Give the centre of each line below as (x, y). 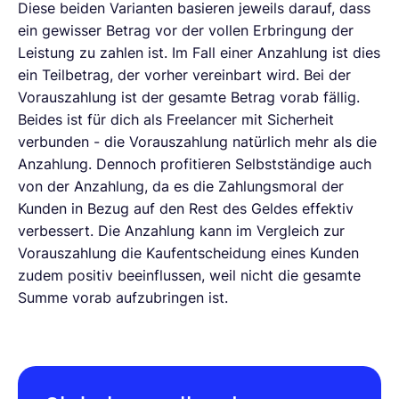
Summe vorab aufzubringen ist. (123, 297)
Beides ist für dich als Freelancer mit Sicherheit (176, 119)
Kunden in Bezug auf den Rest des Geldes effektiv (186, 208)
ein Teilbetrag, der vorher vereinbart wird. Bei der (184, 74)
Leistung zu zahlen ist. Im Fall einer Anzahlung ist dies (199, 52)
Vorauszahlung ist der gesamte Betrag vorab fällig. (189, 97)
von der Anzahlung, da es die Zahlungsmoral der (181, 186)
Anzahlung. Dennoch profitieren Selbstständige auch (195, 163)
